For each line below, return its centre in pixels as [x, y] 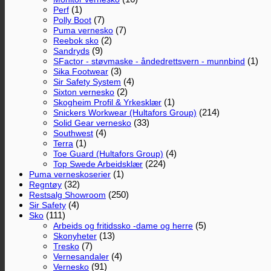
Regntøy [45, 184]
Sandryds [71, 51]
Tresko [66, 246]
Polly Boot [72, 20]
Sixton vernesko [84, 92]
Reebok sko [76, 40]
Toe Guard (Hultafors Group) [108, 153]
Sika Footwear [81, 71]
